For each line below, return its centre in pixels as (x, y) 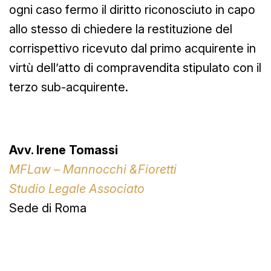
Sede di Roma (48, 208)
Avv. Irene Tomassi (64, 150)
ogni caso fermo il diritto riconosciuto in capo (132, 9)
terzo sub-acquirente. (69, 87)
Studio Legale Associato (77, 188)
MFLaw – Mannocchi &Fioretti (93, 169)
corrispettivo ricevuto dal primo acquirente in (132, 48)
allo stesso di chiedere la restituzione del (121, 29)
